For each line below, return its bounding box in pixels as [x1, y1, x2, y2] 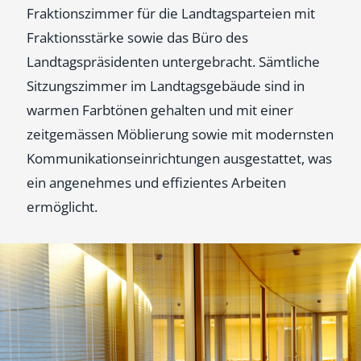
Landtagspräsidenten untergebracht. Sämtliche [27, 52, 320, 71]
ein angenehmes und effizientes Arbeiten [27, 173, 286, 192]
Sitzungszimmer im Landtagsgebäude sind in [27, 77, 305, 95]
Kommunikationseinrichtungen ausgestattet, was [27, 149, 332, 168]
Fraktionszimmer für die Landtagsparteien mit [27, 4, 315, 23]
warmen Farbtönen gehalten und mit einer [27, 101, 293, 119]
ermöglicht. [27, 197, 98, 216]
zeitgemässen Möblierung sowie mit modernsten [27, 125, 334, 143]
